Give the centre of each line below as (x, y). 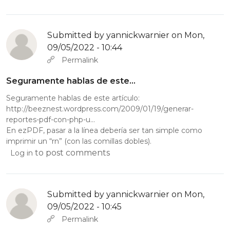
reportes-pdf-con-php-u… (51, 119)
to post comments (71, 152)
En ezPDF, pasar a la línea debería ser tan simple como (104, 130)
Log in (22, 153)
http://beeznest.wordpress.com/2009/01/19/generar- (100, 109)
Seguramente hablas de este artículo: (73, 98)
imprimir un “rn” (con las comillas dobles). (79, 141)
